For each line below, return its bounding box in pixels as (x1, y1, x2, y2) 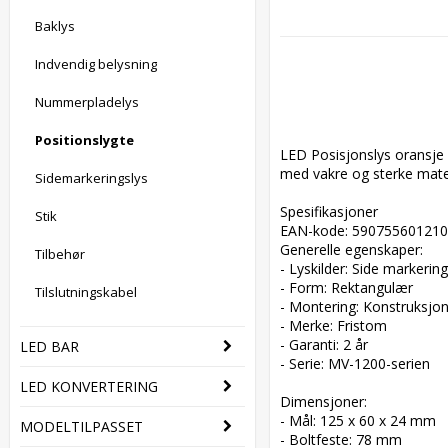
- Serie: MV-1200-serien (280, 354, 438, 373)
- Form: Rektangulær (280, 278, 421, 297)
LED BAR (20, 337, 79, 356)
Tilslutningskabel (35, 283, 137, 301)
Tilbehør (35, 245, 85, 263)
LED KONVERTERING (20, 377, 158, 396)
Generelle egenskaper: (280, 240, 431, 259)
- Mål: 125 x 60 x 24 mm (280, 411, 444, 430)
